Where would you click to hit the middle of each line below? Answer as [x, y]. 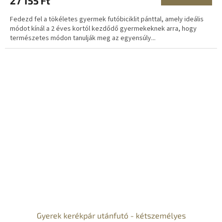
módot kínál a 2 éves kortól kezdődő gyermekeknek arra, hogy [103, 28]
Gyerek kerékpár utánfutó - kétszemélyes [111, 216]
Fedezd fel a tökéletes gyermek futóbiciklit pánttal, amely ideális [107, 19]
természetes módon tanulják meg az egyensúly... [83, 38]
